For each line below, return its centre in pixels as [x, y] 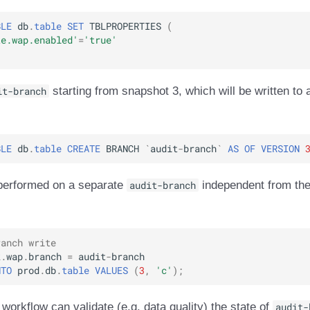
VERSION [280, 148]
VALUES [111, 271]
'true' [100, 40]
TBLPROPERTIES [125, 26]
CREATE [83, 148]
